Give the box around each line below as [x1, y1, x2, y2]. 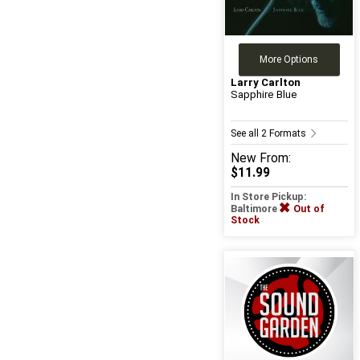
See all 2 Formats [230, 128, 309, 140]
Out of [292, 203, 325, 215]
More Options [260, 54, 319, 66]
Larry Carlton [230, 76, 301, 89]
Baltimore [230, 203, 280, 215]
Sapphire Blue [230, 88, 297, 101]
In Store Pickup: [230, 191, 307, 203]
